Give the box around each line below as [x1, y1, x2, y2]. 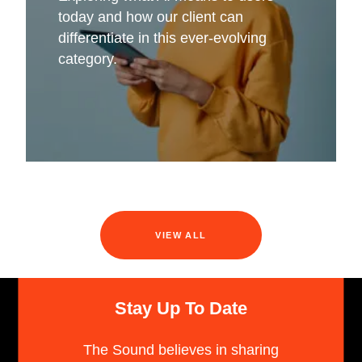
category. [57, 50, 117, 67]
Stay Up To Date [115, 297, 247, 318]
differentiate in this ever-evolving [57, 29, 267, 46]
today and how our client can [57, 8, 243, 25]
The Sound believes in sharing [83, 341, 279, 358]
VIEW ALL [155, 229, 207, 240]
